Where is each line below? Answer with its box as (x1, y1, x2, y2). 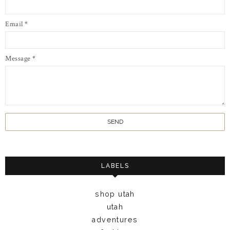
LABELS (101, 162, 129, 169)
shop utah (95, 189, 135, 198)
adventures (92, 215, 138, 224)
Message (5, 53, 32, 63)
